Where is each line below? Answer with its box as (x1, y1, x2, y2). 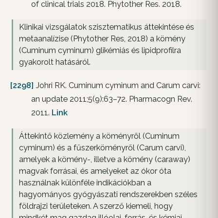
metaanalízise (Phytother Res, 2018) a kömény (19, 34, 185, 44)
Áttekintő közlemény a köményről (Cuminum (19, 131, 180, 141)
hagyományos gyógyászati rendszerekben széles (19, 190, 198, 200)
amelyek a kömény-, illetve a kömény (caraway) (19, 155, 190, 164)
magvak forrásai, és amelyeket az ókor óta (19, 166, 171, 176)
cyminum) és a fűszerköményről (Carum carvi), (19, 143, 186, 153)
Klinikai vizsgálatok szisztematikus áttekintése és (19, 22, 194, 32)
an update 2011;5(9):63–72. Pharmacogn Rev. (31, 94, 192, 104)
